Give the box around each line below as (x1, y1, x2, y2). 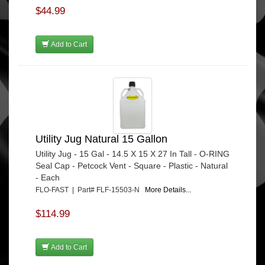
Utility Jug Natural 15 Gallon (35, 133, 167, 145)
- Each (35, 173, 60, 182)
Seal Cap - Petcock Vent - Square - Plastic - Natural (35, 161, 228, 170)
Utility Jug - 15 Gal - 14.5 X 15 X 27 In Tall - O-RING (35, 149, 230, 159)
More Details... (145, 186, 191, 194)
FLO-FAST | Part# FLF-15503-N (35, 186, 145, 194)
